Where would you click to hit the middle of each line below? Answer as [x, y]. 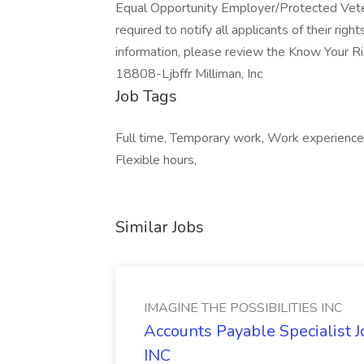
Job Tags [146, 96]
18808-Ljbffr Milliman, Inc [189, 74]
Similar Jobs [160, 227]
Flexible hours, [156, 160]
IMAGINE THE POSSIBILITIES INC [243, 308]
